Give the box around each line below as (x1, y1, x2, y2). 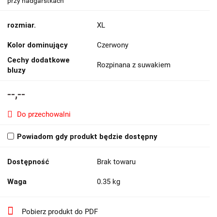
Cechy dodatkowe (7, 55, 70, 64)
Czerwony (97, 40, 128, 49)
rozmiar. (7, 20, 36, 30)
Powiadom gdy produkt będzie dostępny (17, 132, 157, 141)
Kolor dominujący (7, 40, 68, 49)
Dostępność (7, 157, 49, 166)
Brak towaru (97, 157, 138, 166)
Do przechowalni (17, 109, 71, 119)
